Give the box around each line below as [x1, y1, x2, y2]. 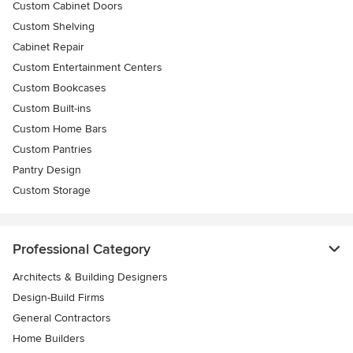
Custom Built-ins [13, 101, 91, 115]
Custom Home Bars [13, 121, 107, 136]
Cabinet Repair [13, 39, 84, 54]
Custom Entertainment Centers [13, 60, 162, 74]
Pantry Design [13, 162, 81, 176]
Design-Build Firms [13, 290, 105, 304]
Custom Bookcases [13, 80, 106, 95]
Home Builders [13, 331, 85, 345]
